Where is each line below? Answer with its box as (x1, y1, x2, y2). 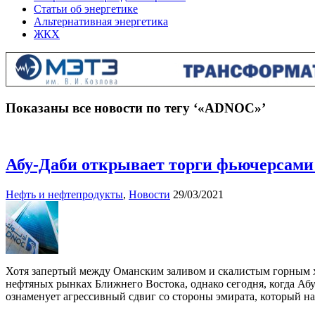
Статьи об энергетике (34, 3, 138, 15)
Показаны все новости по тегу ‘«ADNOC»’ (6, 100, 266, 115)
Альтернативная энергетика (34, 15, 168, 27)
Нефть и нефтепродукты (6, 188, 123, 201)
